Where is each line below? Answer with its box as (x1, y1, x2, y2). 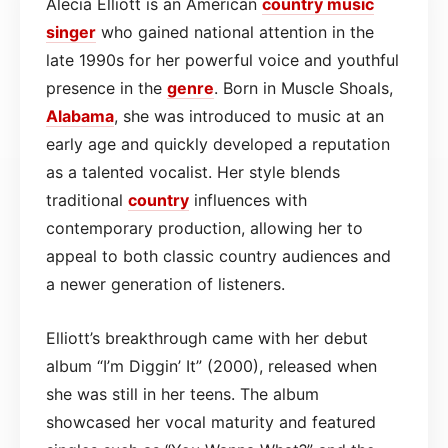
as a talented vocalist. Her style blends (46, 161, 340, 182)
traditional (46, 189, 128, 210)
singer (46, 21, 96, 42)
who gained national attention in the (96, 21, 374, 42)
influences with (189, 189, 307, 210)
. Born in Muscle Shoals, (214, 77, 393, 98)
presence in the (46, 77, 167, 98)
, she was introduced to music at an (114, 105, 384, 126)
